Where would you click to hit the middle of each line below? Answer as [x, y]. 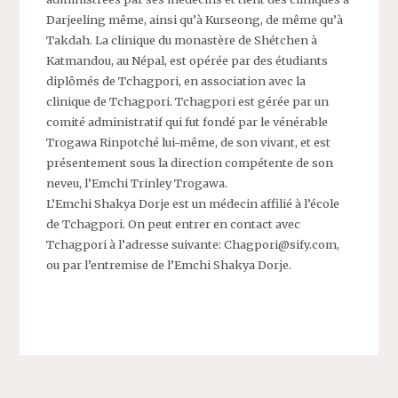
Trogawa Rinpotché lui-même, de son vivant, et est [189, 143]
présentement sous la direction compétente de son [190, 163]
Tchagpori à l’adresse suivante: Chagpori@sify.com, [193, 245]
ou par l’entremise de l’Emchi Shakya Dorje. [169, 265]
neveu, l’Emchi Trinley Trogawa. [137, 183]
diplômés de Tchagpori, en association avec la [176, 81]
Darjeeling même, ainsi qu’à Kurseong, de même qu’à [195, 20]
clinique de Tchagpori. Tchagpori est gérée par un [188, 102]
